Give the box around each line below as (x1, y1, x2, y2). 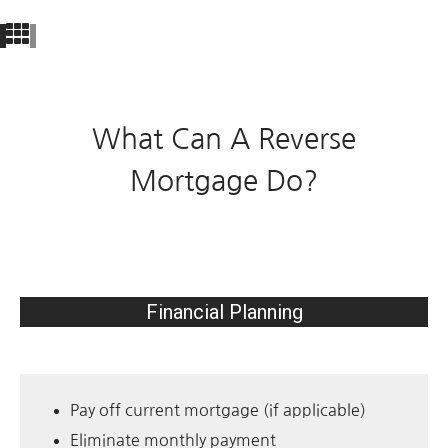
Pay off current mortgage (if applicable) (70, 401, 366, 418)
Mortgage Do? (130, 167, 318, 196)
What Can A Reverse (92, 125, 356, 154)
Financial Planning (145, 300, 303, 325)
